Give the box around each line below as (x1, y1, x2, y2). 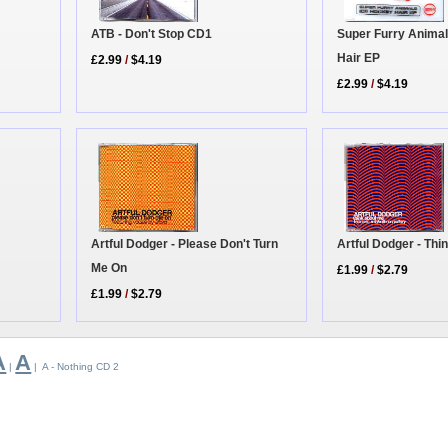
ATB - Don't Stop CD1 (91, 26, 213, 41)
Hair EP (337, 51, 381, 66)
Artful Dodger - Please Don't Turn (91, 236, 279, 251)
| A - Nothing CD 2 (31, 361, 120, 373)
